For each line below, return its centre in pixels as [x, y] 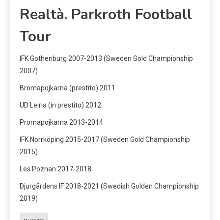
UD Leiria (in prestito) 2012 [60, 105]
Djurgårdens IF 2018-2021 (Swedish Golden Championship [109, 186]
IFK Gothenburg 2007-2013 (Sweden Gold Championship [106, 59]
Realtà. [43, 15]
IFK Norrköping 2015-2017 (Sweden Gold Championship [105, 140]
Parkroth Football [130, 15]
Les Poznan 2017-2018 [55, 169]
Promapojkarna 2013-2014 [61, 123]
